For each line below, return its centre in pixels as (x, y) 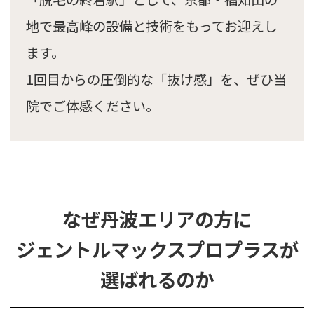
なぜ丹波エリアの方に (157, 218)
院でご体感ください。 (92, 105)
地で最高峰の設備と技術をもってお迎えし (151, 26)
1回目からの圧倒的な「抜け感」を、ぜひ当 (156, 79)
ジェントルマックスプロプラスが (157, 248)
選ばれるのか (157, 279)
